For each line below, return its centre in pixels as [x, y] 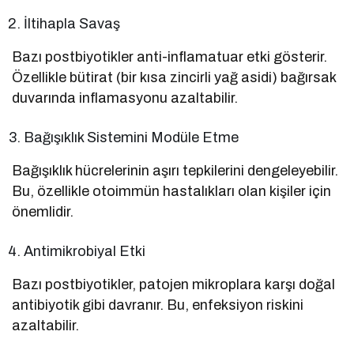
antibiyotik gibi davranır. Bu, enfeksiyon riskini [158, 305]
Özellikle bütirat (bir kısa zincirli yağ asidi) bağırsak [174, 77]
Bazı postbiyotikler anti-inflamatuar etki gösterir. [170, 56]
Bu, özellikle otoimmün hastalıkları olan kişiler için [172, 191]
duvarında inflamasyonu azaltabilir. [125, 98]
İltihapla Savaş [72, 23]
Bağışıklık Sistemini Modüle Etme [132, 137]
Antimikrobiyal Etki [85, 251]
